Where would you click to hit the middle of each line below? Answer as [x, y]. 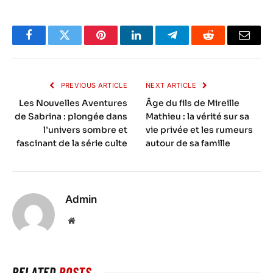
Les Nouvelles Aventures [73, 103]
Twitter [80, 44]
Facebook [49, 44]
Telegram [192, 44]
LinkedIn [156, 44]
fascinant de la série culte [72, 144]
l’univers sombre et [85, 130]
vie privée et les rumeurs [199, 130]
